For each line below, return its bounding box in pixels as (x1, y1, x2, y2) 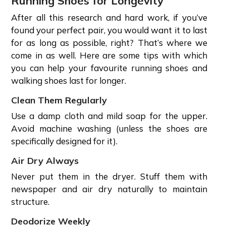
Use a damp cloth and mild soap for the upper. (11, 110, 207, 121)
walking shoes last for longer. (11, 75, 128, 86)
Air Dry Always (11, 154, 81, 166)
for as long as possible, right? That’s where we (11, 37, 207, 48)
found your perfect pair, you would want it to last (11, 24, 207, 35)
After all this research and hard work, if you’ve (11, 12, 207, 23)
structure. (11, 196, 51, 207)
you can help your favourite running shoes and (11, 62, 207, 73)
